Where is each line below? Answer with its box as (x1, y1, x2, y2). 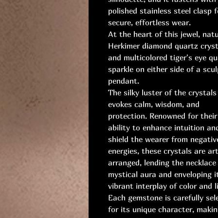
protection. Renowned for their (108, 111, 217, 121)
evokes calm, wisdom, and (108, 99, 200, 109)
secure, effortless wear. (108, 18, 191, 28)
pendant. (108, 76, 139, 86)
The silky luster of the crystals (108, 88, 217, 98)
